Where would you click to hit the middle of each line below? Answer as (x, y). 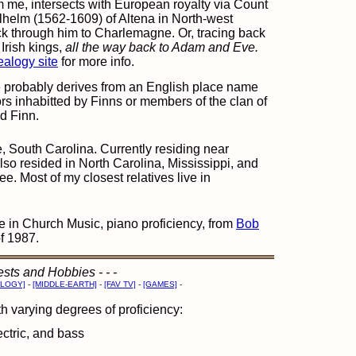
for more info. (96, 62)
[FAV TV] (120, 284)
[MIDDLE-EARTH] (65, 284)
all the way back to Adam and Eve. (162, 47)
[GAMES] (160, 284)
